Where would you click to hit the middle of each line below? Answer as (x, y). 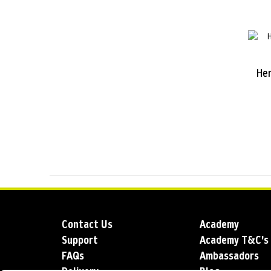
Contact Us (87, 224)
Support (80, 240)
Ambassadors (229, 256)
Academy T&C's (234, 240)
